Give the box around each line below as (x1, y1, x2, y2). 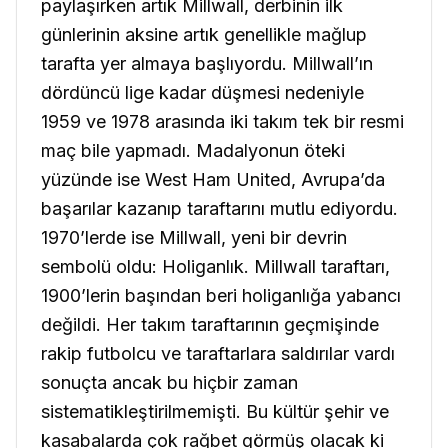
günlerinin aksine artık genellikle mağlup (41, 23, 367, 45)
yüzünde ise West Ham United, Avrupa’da (41, 168, 385, 190)
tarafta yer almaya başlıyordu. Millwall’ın (41, 52, 373, 74)
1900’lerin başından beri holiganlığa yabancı (41, 284, 401, 306)
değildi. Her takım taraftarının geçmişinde (41, 313, 379, 335)
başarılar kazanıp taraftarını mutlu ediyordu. (41, 197, 398, 219)
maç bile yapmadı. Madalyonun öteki (41, 139, 345, 161)
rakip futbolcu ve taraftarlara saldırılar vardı (41, 342, 395, 364)
